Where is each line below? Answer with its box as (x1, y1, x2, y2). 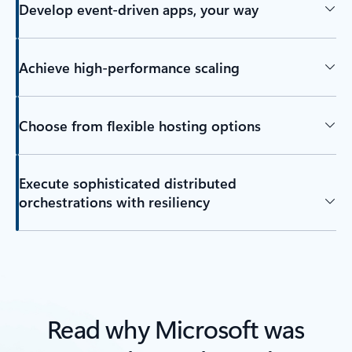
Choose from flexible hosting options (18, 115, 261, 135)
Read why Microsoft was (47, 311, 305, 346)
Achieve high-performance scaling (18, 57, 240, 77)
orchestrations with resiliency (18, 192, 210, 212)
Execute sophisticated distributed (18, 174, 236, 193)
